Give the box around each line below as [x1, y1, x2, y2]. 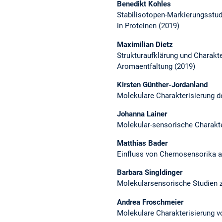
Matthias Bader [117, 139, 167, 148]
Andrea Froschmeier [117, 197, 183, 207]
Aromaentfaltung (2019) [117, 61, 195, 71]
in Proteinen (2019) [117, 21, 179, 31]
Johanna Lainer [117, 109, 167, 118]
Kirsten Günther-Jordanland [117, 80, 208, 89]
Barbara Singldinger [117, 168, 182, 177]
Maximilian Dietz [117, 40, 173, 49]
